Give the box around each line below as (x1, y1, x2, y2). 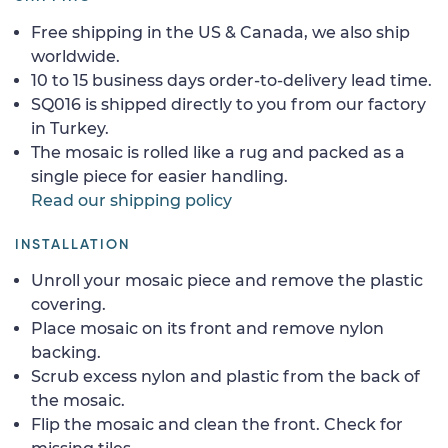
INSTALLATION (15, 237, 130, 252)
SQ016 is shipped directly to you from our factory (31, 94, 426, 114)
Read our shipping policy (31, 190, 232, 210)
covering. (31, 294, 106, 314)
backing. (31, 342, 101, 362)
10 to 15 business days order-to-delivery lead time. (31, 70, 432, 90)
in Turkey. (31, 118, 109, 138)
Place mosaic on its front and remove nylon (31, 318, 384, 338)
